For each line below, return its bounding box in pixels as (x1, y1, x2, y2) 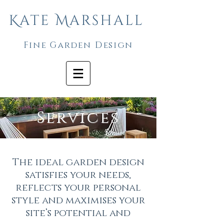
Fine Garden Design (23, 40, 133, 51)
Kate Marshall (9, 11, 144, 30)
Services (36, 107, 120, 129)
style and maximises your (11, 194, 145, 207)
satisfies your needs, (25, 169, 131, 181)
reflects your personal (16, 181, 141, 194)
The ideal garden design (12, 156, 144, 169)
